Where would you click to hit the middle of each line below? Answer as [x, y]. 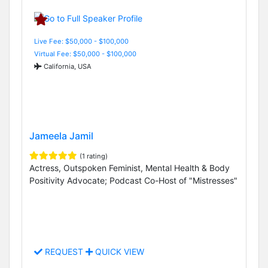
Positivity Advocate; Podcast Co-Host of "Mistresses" [133, 180]
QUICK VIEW [118, 252]
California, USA [67, 66]
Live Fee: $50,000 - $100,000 [81, 41]
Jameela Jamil [61, 135]
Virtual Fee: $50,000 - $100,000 [85, 54]
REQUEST [64, 252]
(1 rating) [94, 156]
